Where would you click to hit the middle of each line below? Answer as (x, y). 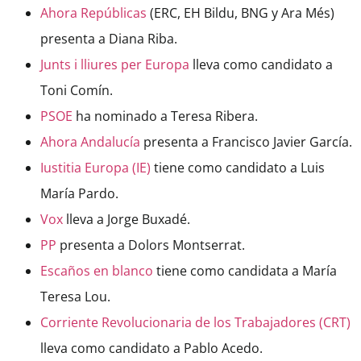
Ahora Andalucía (90, 142)
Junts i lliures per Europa (115, 65)
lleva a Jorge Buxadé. (127, 220)
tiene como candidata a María (245, 271)
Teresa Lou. (75, 297)
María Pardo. (79, 194)
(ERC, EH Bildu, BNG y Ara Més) (241, 13)
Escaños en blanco (97, 271)
